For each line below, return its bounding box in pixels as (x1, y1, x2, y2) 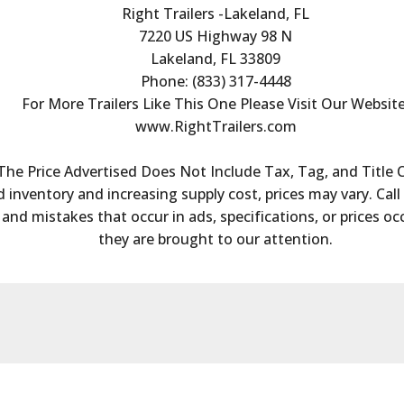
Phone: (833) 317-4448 (140, 70, 291, 91)
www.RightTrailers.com (134, 115, 297, 136)
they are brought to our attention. (98, 228, 333, 249)
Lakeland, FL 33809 (151, 48, 280, 69)
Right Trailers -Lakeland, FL (122, 3, 309, 23)
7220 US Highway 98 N (139, 25, 292, 46)
